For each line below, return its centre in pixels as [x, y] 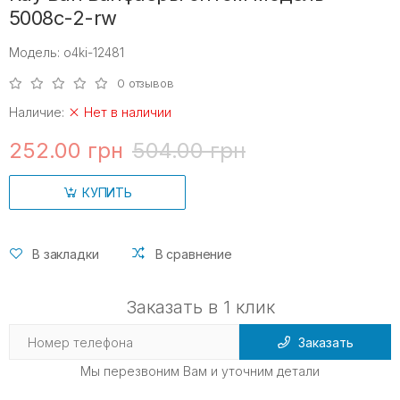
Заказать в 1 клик [200, 307]
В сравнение [194, 254]
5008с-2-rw [63, 17]
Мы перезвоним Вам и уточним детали [200, 371]
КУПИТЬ [107, 192]
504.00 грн [189, 150]
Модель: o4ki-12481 [67, 52]
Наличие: [38, 112]
